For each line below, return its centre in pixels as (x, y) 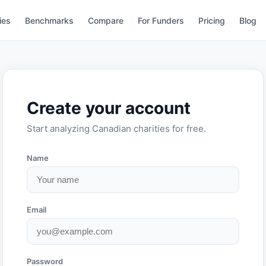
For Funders (161, 20)
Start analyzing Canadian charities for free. (116, 129)
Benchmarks (50, 20)
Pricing (212, 20)
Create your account (109, 108)
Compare (106, 20)
